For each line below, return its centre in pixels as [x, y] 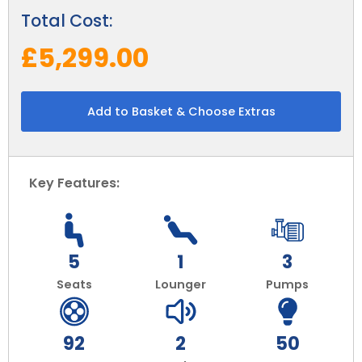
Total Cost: [67, 20]
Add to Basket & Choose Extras [181, 111]
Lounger [181, 284]
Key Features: [74, 183]
